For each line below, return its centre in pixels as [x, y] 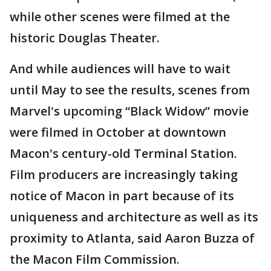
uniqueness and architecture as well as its [134, 217]
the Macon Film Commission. [95, 259]
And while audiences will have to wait [120, 69]
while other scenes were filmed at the [120, 17]
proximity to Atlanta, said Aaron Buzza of [132, 238]
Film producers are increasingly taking [124, 175]
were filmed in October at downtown [118, 132]
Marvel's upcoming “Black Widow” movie [129, 111]
